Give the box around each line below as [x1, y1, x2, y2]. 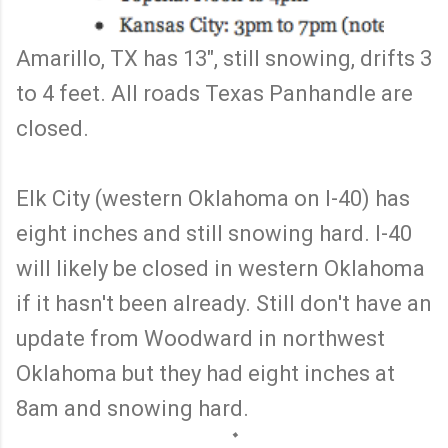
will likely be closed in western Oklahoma [16, 256, 425, 282]
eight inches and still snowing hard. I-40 [16, 221, 412, 247]
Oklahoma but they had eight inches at [16, 361, 395, 387]
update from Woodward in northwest [16, 326, 385, 352]
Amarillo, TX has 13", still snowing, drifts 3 [16, 46, 432, 72]
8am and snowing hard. [16, 396, 254, 422]
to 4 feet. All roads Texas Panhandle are [16, 81, 413, 107]
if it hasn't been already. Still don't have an [16, 291, 432, 317]
